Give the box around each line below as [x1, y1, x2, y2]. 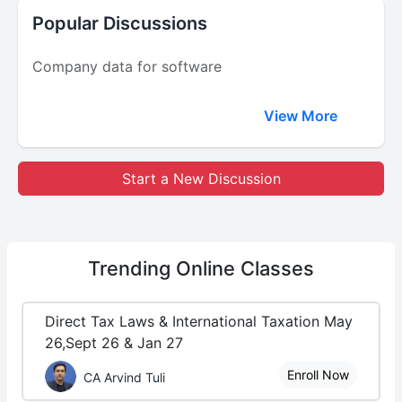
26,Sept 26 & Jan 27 [45, 334, 183, 352]
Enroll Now [287, 367, 349, 382]
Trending [88, 257, 176, 280]
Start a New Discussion [121, 170, 281, 188]
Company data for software [32, 57, 222, 75]
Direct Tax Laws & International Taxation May [45, 312, 353, 330]
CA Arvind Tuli [83, 369, 165, 385]
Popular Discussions [32, 13, 207, 34]
